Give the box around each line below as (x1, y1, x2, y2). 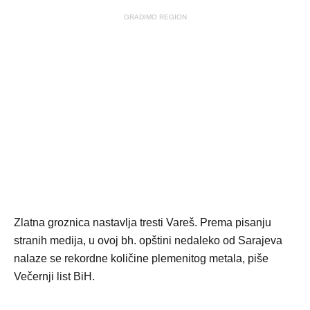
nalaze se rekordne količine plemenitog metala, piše (14, 253, 268, 264)
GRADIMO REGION (123, 13, 187, 21)
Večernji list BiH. (14, 271, 95, 282)
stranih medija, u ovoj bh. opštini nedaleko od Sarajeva (14, 235, 282, 246)
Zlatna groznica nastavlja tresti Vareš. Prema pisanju (14, 217, 271, 228)
